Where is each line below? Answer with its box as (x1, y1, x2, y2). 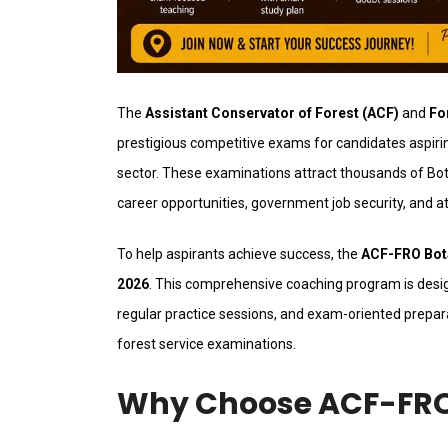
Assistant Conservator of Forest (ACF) (145, 105, 399, 122)
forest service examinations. (117, 336, 296, 353)
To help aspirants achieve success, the (117, 246, 361, 263)
